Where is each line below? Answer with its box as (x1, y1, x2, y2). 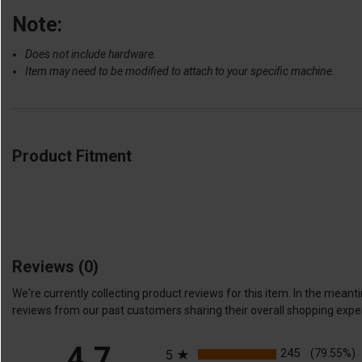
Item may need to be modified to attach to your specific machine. (25, 64, 336, 78)
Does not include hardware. (25, 47, 158, 61)
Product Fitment (12, 145, 132, 166)
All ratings (165, 334, 221, 350)
